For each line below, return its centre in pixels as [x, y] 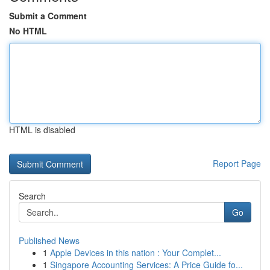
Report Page [237, 163]
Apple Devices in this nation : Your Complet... [136, 253]
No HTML [28, 31]
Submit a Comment [48, 16]
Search [32, 196]
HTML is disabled [42, 130]
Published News [49, 240]
